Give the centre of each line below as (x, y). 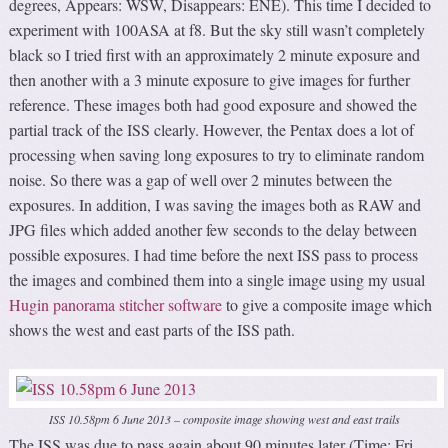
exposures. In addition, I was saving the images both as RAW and (215, 204)
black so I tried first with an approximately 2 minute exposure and (215, 54)
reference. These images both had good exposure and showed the (213, 104)
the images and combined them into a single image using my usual (217, 279)
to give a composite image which (327, 304)
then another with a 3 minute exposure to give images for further (210, 79)
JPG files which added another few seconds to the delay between (213, 229)
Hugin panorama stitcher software (116, 304)
